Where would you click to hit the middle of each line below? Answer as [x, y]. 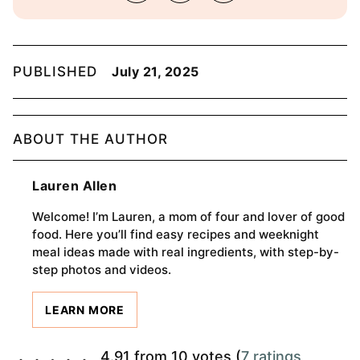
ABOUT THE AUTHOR [90, 139]
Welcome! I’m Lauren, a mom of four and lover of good [188, 216]
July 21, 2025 [155, 71]
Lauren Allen [74, 185]
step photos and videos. [102, 269]
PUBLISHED [57, 71]
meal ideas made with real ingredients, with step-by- [186, 252]
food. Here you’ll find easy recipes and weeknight [176, 234]
